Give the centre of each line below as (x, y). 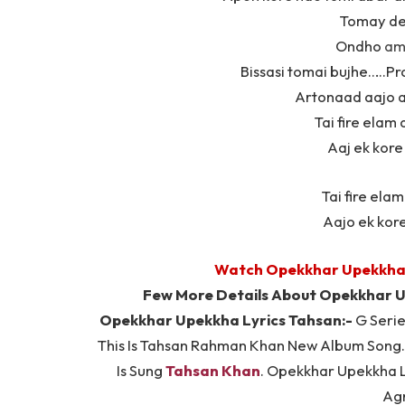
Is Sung (141, 371)
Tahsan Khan (213, 371)
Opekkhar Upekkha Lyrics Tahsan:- (226, 320)
